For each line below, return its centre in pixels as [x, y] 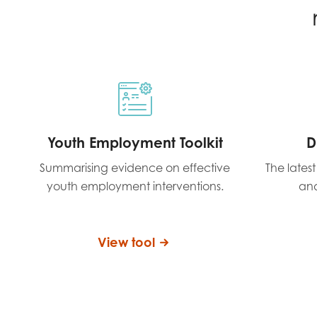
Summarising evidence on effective [135, 168]
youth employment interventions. [135, 186]
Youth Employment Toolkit [135, 143]
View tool [126, 242]
